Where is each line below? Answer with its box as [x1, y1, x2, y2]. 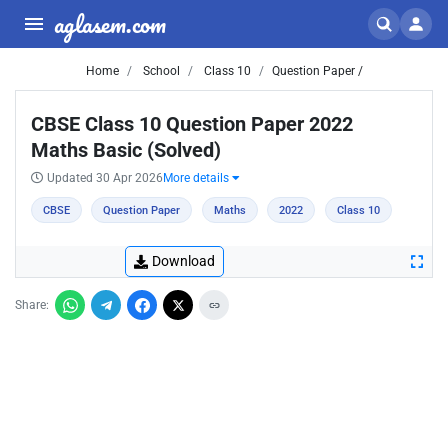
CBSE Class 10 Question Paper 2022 [31, 112, 353, 136]
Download [152, 253, 215, 269]
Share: [15, 298, 49, 312]
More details [163, 171, 232, 185]
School [139, 64, 180, 78]
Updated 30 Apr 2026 [47, 171, 163, 185]
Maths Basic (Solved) [31, 138, 221, 162]
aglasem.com [54, 4, 166, 43]
